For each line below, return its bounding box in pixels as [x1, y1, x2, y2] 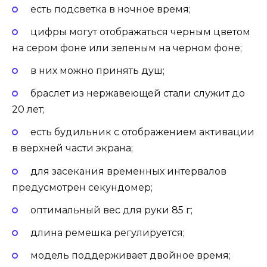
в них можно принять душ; [30, 65, 164, 77]
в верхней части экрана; [12, 142, 133, 154]
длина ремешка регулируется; [30, 227, 185, 239]
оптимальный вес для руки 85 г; [30, 204, 193, 216]
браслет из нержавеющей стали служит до [30, 88, 245, 100]
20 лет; [12, 104, 45, 116]
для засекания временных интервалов [30, 165, 226, 177]
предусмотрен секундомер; [12, 181, 153, 193]
